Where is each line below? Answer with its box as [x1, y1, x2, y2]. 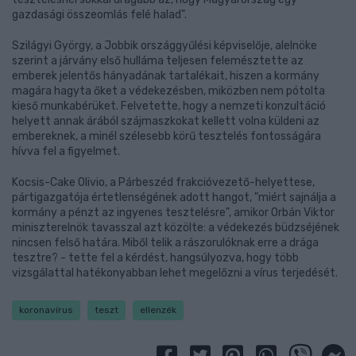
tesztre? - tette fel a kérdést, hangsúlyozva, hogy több [12, 251, 299, 265]
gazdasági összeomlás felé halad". [12, 8, 187, 21]
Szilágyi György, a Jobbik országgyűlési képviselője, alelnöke [12, 39, 317, 52]
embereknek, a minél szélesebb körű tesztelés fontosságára [12, 130, 321, 143]
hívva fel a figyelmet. [12, 145, 120, 158]
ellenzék [140, 304, 176, 315]
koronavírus [19, 304, 73, 315]
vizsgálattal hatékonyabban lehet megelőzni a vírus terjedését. [12, 266, 338, 280]
